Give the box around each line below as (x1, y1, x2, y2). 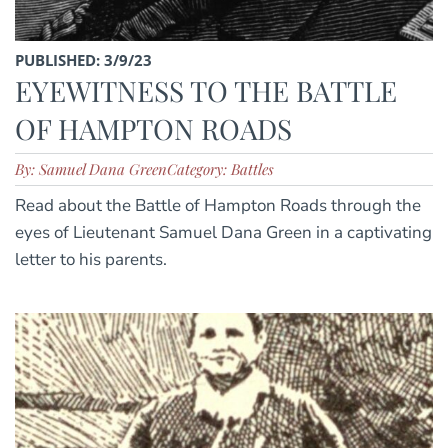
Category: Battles (167, 159, 274, 180)
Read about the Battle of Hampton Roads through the (15, 194, 421, 218)
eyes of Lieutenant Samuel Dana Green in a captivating (15, 221, 432, 245)
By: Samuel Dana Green (15, 159, 167, 180)
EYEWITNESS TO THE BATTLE (15, 72, 397, 110)
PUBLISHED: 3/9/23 (15, 50, 152, 71)
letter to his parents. (15, 248, 167, 272)
